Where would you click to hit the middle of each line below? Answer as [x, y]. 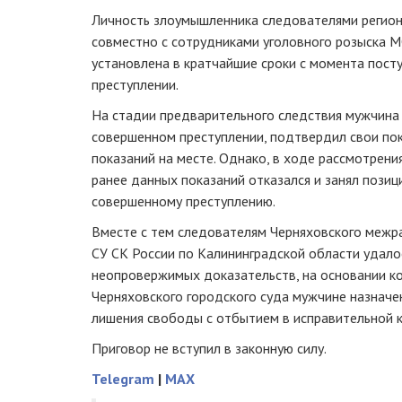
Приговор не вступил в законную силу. [209, 348]
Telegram [123, 378]
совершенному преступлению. [184, 201]
